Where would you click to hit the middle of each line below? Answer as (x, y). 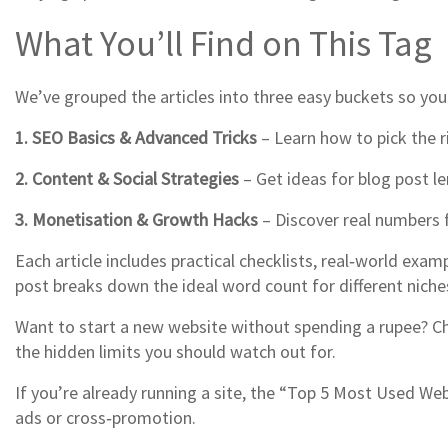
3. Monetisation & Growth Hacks (136, 219)
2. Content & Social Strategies (127, 178)
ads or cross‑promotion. (105, 417)
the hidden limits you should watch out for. (175, 351)
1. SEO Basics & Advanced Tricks (136, 137)
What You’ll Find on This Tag (223, 43)
